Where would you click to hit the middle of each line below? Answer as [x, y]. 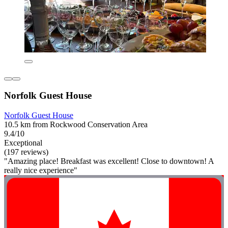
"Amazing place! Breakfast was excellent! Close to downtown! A [109, 161]
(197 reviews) [26, 152]
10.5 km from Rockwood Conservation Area [76, 124]
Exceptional [23, 142]
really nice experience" [41, 170]
